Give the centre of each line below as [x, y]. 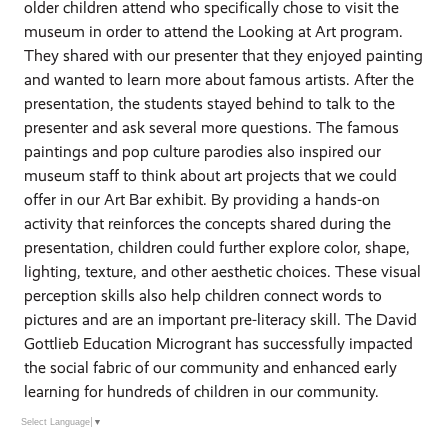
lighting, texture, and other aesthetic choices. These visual [223, 271]
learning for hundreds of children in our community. [202, 391]
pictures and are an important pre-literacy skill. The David [221, 319]
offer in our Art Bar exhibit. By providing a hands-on [202, 199]
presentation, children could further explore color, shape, [217, 247]
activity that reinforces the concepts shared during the [208, 223]
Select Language [55, 421]
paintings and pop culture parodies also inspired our [203, 151]
